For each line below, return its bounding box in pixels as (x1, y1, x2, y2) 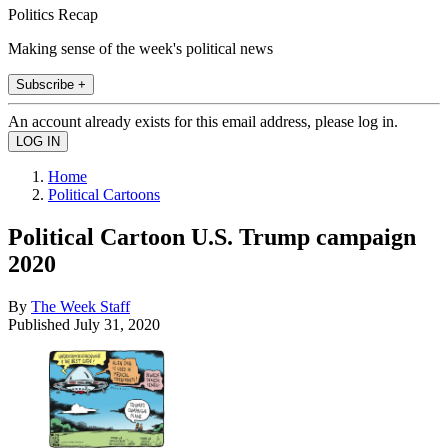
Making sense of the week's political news (8, 39, 273, 57)
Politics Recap (8, 5, 98, 23)
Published (8, 315, 74, 333)
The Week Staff (31, 297, 130, 315)
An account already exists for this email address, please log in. (8, 112, 398, 130)
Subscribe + (16, 76, 86, 92)
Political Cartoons (48, 185, 160, 203)
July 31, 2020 (74, 315, 160, 333)
